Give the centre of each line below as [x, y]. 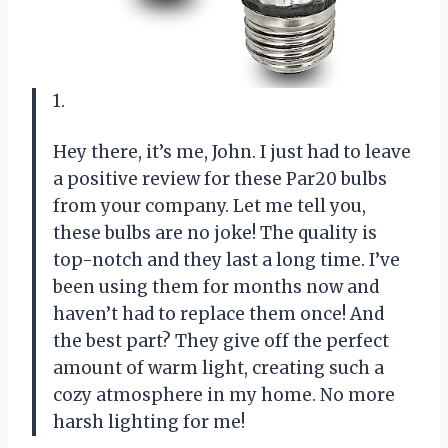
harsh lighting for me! [149, 421]
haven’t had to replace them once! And [218, 313]
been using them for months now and [216, 286]
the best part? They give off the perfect [221, 340]
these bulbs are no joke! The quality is [215, 232]
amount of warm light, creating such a [218, 367]
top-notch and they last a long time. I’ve [226, 259]
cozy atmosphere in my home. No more [224, 394]
